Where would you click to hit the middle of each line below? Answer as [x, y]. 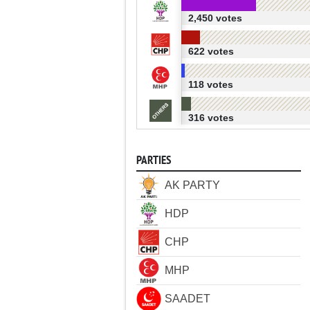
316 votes [211, 118]
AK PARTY [192, 185]
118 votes [210, 84]
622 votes [211, 51]
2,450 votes [215, 18]
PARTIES [154, 161]
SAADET [188, 299]
